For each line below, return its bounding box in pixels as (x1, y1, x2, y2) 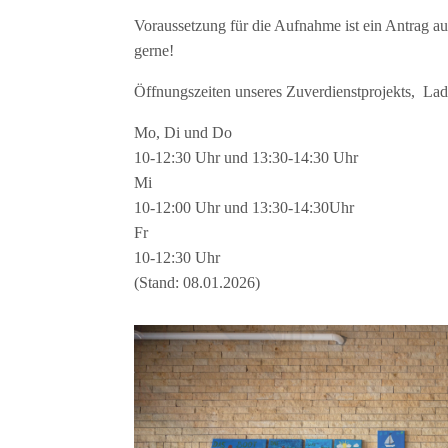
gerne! (134, 41, 175, 59)
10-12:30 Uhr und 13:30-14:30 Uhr (134, 148, 359, 166)
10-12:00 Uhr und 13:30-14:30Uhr (134, 198, 355, 216)
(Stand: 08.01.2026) (134, 273, 261, 291)
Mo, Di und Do (134, 123, 233, 141)
